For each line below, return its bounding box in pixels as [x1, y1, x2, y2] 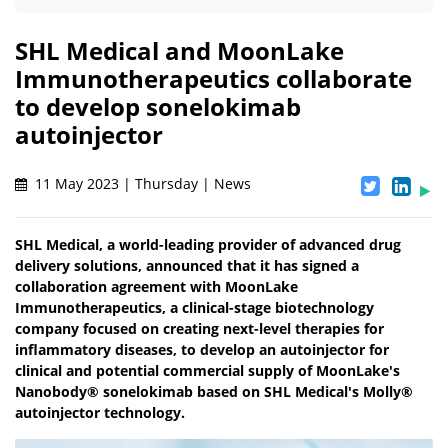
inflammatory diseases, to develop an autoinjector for [15, 340, 389, 360]
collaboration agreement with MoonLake [15, 277, 298, 297]
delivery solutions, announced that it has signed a [15, 256, 359, 276]
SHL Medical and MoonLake [15, 34, 344, 68]
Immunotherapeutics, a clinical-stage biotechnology [15, 298, 374, 318]
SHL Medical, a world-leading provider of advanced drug [15, 235, 401, 255]
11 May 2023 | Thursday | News [31, 174, 251, 194]
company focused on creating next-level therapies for [15, 319, 384, 339]
